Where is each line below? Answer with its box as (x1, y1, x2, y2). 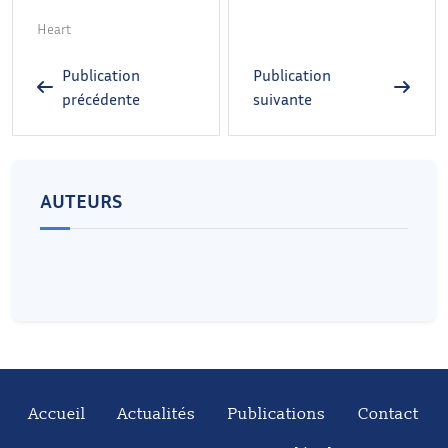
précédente (61, 88, 140, 109)
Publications (228, 403, 326, 424)
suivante (253, 88, 312, 109)
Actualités (118, 403, 196, 424)
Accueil (29, 403, 86, 424)
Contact (358, 403, 419, 424)
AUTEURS (40, 187, 122, 212)
